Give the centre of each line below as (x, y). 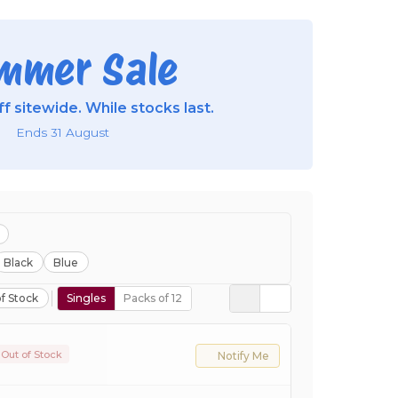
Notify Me (243, 356)
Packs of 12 (153, 298)
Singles (86, 298)
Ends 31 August (62, 132)
